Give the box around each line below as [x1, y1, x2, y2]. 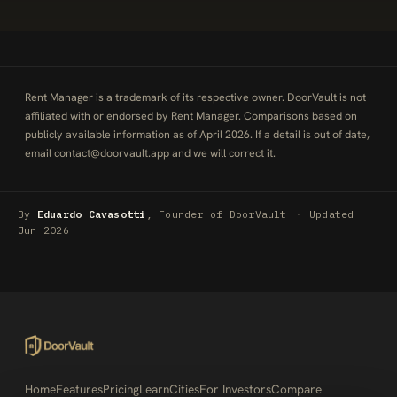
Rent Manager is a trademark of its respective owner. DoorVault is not [25, 90, 366, 105]
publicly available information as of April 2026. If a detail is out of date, [25, 128, 370, 142]
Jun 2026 [18, 223, 69, 237]
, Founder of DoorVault [145, 207, 287, 221]
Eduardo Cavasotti [36, 207, 146, 221]
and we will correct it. [169, 146, 276, 160]
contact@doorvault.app [54, 146, 169, 160]
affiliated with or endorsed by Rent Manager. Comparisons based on [25, 109, 357, 123]
